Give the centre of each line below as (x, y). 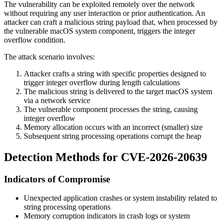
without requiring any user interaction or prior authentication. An (105, 13)
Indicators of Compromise (57, 179)
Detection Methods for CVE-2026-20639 (106, 157)
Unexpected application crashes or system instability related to (120, 198)
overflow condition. (35, 40)
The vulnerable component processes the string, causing (111, 109)
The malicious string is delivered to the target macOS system (118, 91)
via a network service (57, 100)
